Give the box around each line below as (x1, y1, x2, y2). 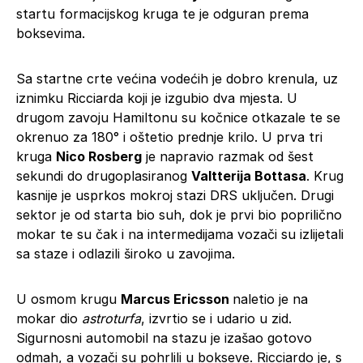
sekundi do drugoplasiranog (16, 167, 191, 184)
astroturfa (82, 310, 141, 327)
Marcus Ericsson (121, 290, 233, 307)
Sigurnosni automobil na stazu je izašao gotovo (16, 329, 312, 346)
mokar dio (16, 310, 82, 327)
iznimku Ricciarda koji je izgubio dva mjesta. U (16, 89, 297, 106)
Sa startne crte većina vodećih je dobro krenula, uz (16, 70, 338, 87)
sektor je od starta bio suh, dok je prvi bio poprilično (16, 206, 342, 223)
